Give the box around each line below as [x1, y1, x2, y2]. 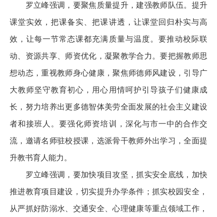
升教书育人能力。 [10, 154, 72, 162]
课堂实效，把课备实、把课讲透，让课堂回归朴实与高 [10, 18, 207, 27]
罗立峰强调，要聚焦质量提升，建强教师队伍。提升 [10, 1, 207, 10]
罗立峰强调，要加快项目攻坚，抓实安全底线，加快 [10, 170, 207, 179]
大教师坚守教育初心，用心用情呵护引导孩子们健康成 [10, 86, 207, 94]
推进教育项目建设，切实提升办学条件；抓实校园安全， [10, 187, 207, 196]
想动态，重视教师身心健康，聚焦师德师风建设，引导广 [10, 69, 207, 77]
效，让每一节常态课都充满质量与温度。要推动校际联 [10, 35, 207, 44]
